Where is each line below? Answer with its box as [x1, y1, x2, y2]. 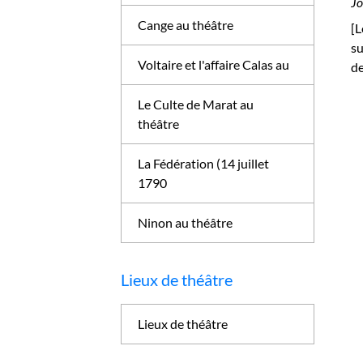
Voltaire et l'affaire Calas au [138, 57, 290, 72]
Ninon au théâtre [138, 215, 233, 230]
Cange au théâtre [138, 17, 234, 32]
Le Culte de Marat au [138, 96, 254, 112]
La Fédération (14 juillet [138, 156, 270, 171]
